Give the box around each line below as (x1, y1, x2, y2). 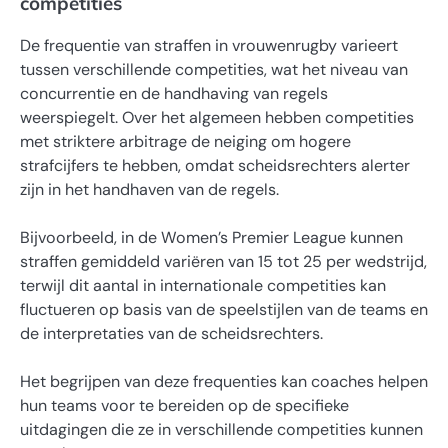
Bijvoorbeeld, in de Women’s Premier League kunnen (20, 226, 403, 248)
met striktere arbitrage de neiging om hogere (20, 130, 351, 152)
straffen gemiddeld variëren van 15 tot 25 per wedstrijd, (20, 250, 427, 272)
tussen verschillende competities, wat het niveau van (20, 58, 408, 80)
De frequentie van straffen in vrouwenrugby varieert (20, 34, 398, 56)
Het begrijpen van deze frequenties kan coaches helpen (20, 370, 428, 392)
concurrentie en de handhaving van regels (20, 82, 328, 104)
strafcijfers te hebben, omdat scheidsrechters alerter (20, 154, 410, 176)
